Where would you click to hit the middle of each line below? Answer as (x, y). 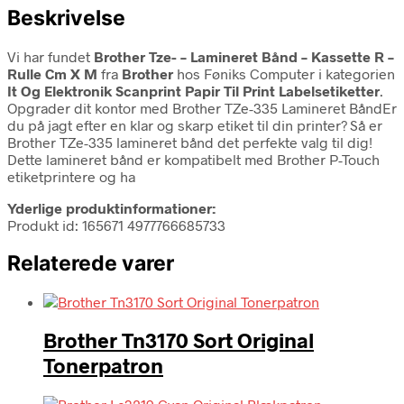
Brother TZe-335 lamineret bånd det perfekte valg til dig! (190, 142)
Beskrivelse (66, 18)
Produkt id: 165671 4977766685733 (116, 225)
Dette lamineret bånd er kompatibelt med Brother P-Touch (193, 159)
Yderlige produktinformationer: (111, 207)
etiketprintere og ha (71, 176)
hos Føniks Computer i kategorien (284, 73)
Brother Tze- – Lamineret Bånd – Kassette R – (244, 56)
